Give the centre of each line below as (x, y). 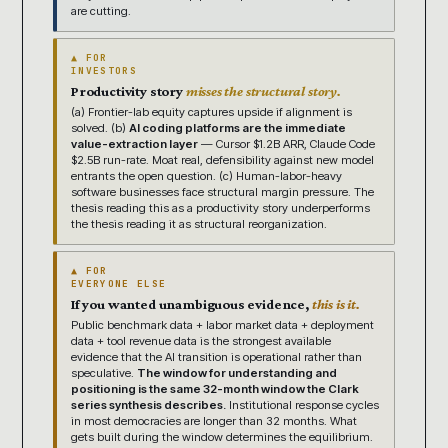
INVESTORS (104, 70)
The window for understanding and (237, 372)
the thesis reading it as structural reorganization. (199, 223)
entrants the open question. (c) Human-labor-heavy (206, 175)
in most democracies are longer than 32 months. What (214, 420)
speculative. (104, 372)
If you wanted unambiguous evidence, (191, 303)
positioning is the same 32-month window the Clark (215, 388)
